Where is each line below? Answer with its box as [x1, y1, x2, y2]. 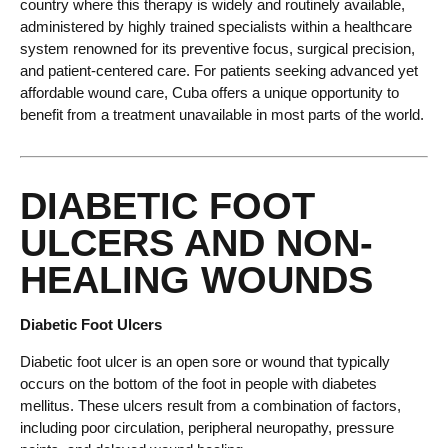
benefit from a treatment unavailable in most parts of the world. [20, 106, 424, 124]
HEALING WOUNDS [20, 259, 373, 302]
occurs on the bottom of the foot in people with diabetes [20, 375, 377, 393]
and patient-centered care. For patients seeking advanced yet [20, 62, 418, 80]
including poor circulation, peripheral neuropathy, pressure [20, 419, 394, 437]
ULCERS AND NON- [20, 222, 373, 265]
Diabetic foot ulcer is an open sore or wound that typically [20, 353, 390, 371]
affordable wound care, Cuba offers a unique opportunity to [20, 84, 399, 102]
